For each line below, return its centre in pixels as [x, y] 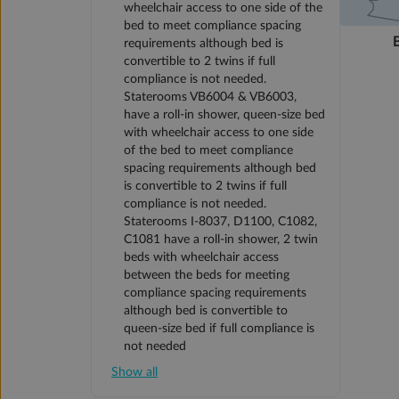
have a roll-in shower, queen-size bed [224, 115]
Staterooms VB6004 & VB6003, [210, 98]
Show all [134, 373]
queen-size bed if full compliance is [219, 329]
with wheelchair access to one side [219, 133]
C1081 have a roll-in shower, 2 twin [221, 240]
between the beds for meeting [207, 276]
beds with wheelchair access [201, 258]
